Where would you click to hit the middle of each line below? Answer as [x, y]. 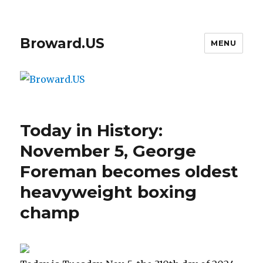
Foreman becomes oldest [129, 171]
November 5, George [108, 151]
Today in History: [92, 130]
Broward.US [63, 43]
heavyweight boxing [109, 192]
